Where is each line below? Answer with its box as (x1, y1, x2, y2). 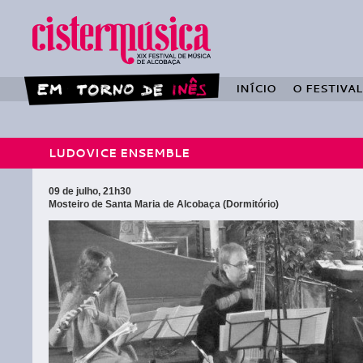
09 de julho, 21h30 (49, 186, 131, 197)
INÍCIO (236, 81, 276, 96)
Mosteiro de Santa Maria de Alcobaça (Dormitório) (49, 199, 279, 210)
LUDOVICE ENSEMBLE (49, 145, 190, 160)
